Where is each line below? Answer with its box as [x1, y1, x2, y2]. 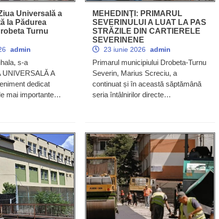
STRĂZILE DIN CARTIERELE [92, 26, 200, 35]
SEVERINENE [92, 35, 144, 44]
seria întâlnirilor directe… [92, 90, 171, 99]
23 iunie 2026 [101, 45, 148, 53]
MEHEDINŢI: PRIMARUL [92, 9, 182, 18]
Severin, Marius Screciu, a [92, 68, 177, 77]
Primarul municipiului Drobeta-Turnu [92, 58, 206, 66]
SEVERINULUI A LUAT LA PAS [92, 18, 206, 26]
